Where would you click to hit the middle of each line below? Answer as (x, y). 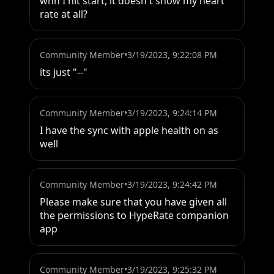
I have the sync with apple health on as (129, 131)
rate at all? (64, 14)
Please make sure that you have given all (133, 202)
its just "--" (64, 72)
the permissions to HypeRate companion (134, 216)
